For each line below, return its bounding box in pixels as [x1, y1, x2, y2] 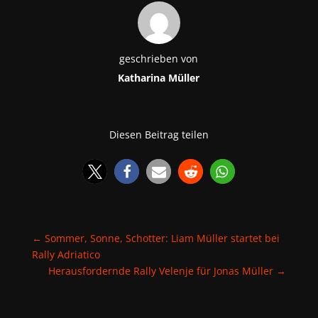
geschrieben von [119, 52, 199, 66]
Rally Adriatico [31, 248, 100, 262]
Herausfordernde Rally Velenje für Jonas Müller [48, 264, 274, 278]
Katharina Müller [118, 71, 200, 85]
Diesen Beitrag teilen [109, 128, 209, 142]
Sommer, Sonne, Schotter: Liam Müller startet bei [44, 231, 280, 246]
